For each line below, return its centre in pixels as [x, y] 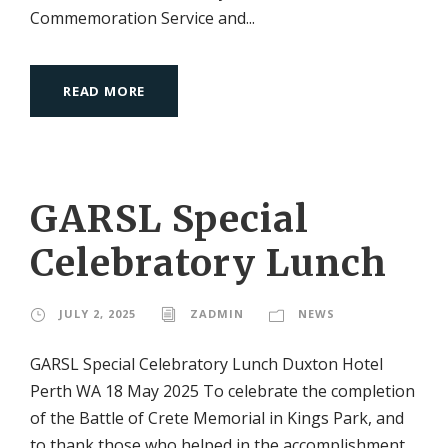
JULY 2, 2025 [97, 313]
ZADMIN [217, 313]
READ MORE [104, 90]
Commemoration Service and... [142, 17]
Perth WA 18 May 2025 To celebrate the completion [222, 390]
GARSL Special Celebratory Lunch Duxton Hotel [206, 363]
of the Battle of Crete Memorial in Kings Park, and [217, 417]
